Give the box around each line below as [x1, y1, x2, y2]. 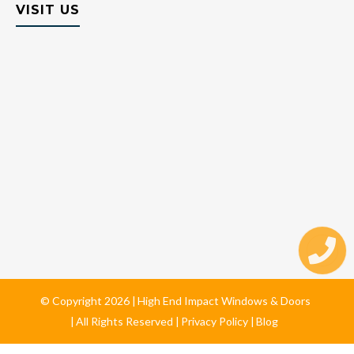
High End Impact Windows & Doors [137, 294, 311, 308]
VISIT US [16, 2, 80, 18]
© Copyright [40, 294, 104, 308]
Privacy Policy [181, 314, 248, 329]
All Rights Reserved [76, 314, 173, 329]
